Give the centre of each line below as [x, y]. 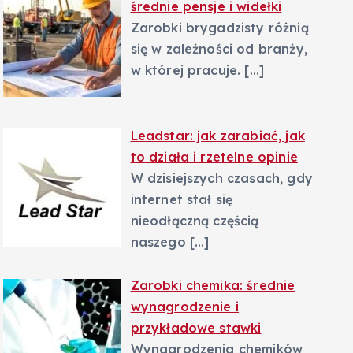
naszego [160, 242]
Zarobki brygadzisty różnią [219, 27]
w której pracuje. [188, 70]
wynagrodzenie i [184, 307]
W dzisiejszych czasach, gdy [221, 178]
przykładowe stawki [196, 328]
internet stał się [182, 199]
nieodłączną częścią [195, 220]
